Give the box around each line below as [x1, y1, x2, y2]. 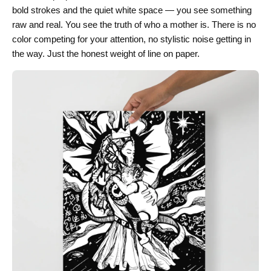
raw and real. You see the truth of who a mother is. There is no [12, 19, 256, 30]
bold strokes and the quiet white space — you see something [12, 5, 252, 16]
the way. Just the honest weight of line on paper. [12, 48, 200, 59]
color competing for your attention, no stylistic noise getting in [12, 34, 251, 45]
